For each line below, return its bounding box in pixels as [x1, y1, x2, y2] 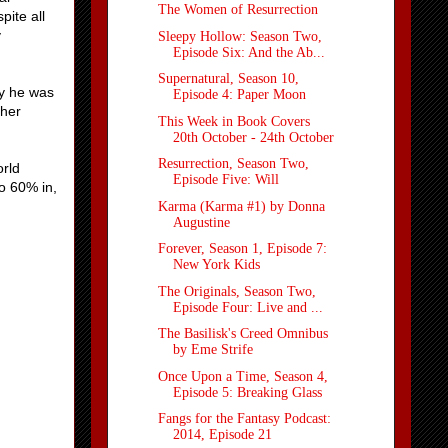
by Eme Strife [172, 342, 253, 358]
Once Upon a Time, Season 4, [157, 368, 328, 384]
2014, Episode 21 [172, 427, 272, 443]
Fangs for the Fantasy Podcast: [157, 411, 331, 427]
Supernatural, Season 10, [157, 71, 299, 87]
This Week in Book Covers [157, 113, 310, 129]
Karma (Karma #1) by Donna [157, 198, 325, 214]
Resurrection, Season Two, [157, 156, 309, 172]
